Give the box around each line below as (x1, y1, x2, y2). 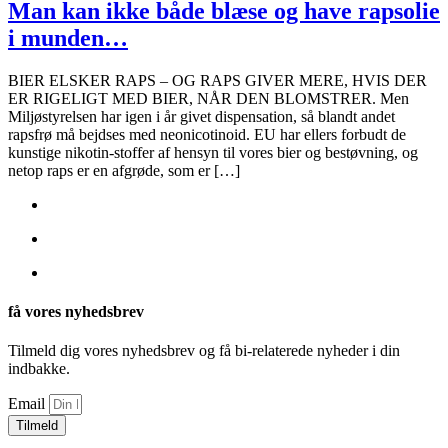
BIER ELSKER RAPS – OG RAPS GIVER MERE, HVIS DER (8, 71, 427, 89)
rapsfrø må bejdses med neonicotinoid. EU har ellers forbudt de (8, 125, 406, 143)
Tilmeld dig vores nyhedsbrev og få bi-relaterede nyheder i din (8, 342, 400, 360)
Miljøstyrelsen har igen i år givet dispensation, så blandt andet (8, 107, 395, 125)
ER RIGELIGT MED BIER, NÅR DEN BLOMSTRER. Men (8, 89, 409, 107)
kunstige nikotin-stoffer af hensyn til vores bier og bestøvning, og (8, 143, 418, 161)
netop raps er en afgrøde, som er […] (8, 161, 240, 179)
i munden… (8, 24, 128, 51)
